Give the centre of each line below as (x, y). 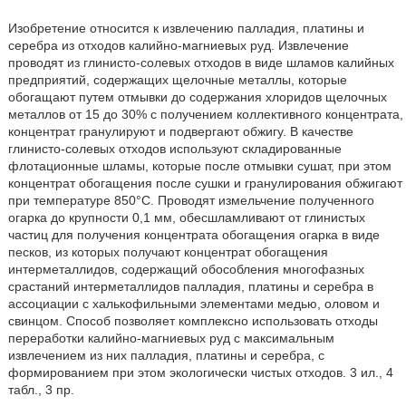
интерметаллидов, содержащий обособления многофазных (186, 269)
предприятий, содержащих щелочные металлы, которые (177, 80)
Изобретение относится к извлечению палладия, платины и (186, 28)
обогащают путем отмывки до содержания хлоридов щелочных (197, 97)
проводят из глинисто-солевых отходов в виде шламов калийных (201, 63)
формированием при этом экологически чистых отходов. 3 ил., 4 (200, 372)
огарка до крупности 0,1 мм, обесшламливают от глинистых (186, 217)
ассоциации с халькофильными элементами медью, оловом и (193, 304)
